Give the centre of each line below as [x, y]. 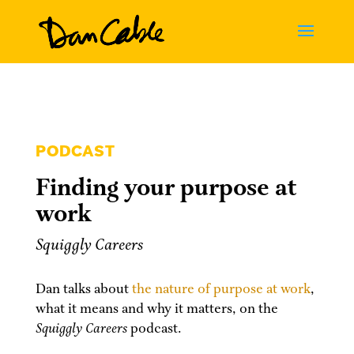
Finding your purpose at [166, 188]
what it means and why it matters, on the [156, 309]
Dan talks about [83, 289]
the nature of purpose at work [221, 289]
